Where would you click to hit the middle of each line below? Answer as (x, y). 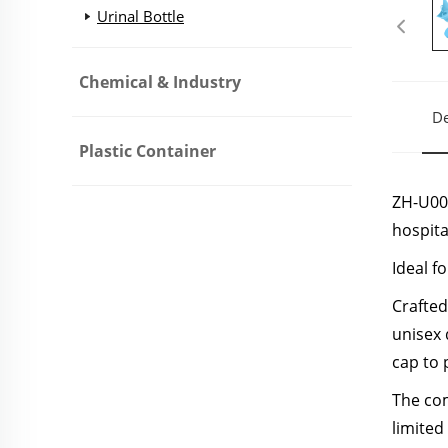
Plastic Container (147, 151)
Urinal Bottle (140, 16)
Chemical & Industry (160, 82)
